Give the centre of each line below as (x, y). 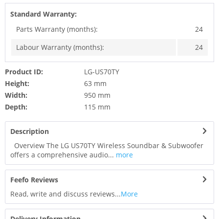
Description (30, 131)
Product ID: (24, 71)
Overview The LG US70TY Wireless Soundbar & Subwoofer (107, 145)
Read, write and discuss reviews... (66, 194)
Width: (16, 95)
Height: (17, 83)
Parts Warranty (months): (57, 29)
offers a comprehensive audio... (62, 154)
